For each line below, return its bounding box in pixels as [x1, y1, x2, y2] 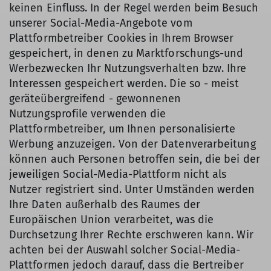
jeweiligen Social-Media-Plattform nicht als [9, 168, 227, 181]
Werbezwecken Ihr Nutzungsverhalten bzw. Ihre [9, 62, 247, 75]
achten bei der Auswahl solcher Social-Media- [9, 243, 241, 256]
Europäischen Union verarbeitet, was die [9, 213, 214, 226]
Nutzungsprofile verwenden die [9, 107, 166, 120]
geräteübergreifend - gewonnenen [9, 92, 181, 105]
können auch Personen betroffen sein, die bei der [9, 152, 260, 166]
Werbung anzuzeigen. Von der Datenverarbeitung [9, 137, 256, 151]
